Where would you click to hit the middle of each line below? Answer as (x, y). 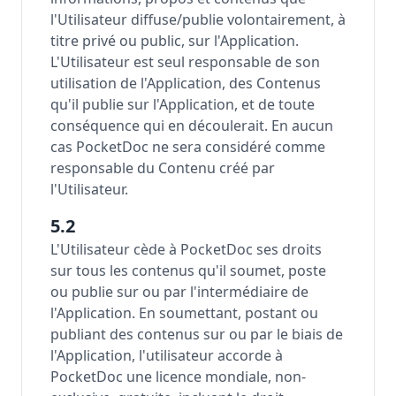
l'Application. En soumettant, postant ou (184, 313)
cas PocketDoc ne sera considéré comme (188, 147)
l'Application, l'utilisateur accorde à (167, 355)
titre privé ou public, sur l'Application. (175, 41)
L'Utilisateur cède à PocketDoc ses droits (186, 249)
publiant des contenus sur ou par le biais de (197, 334)
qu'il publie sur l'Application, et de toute (183, 104)
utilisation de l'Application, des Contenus (186, 83)
